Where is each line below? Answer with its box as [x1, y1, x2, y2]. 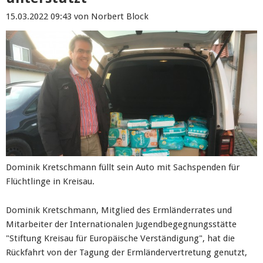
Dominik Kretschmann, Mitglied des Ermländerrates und [6, 205, 232, 215]
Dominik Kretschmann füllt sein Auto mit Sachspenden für [6, 162, 240, 173]
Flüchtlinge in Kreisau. [6, 176, 95, 187]
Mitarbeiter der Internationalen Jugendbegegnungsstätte [6, 219, 237, 230]
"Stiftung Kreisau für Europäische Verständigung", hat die [6, 233, 235, 244]
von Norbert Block [72, 11, 149, 22]
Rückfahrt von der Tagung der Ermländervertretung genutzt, [6, 247, 247, 258]
